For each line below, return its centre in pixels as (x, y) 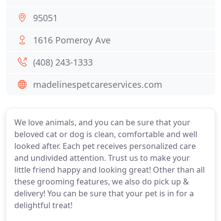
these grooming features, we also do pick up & (102, 182)
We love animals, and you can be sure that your (102, 122)
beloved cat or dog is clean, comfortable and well (106, 134)
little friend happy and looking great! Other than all (110, 170)
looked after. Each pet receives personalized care (105, 146)
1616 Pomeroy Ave (72, 40)
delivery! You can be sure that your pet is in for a (104, 193)
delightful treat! (43, 205)
